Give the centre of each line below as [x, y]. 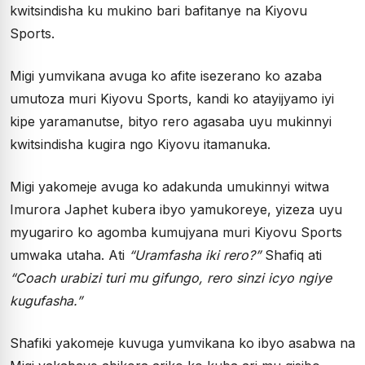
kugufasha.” [46, 301]
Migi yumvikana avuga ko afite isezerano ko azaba [166, 76]
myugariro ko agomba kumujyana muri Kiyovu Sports [176, 232]
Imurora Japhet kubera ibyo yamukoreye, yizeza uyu [176, 209]
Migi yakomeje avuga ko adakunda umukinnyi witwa [169, 187]
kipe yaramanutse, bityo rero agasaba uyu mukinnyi [171, 121]
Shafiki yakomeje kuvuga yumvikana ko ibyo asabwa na [182, 343]
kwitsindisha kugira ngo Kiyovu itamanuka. [140, 144]
